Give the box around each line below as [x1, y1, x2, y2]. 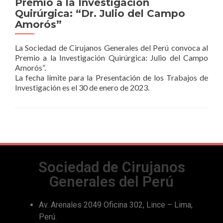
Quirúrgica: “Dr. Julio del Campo [15, 7, 185, 19]
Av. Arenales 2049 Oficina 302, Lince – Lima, [39, 200, 193, 210]
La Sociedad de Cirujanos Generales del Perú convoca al [15, 43, 208, 52]
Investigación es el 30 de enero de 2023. [15, 83, 149, 92]
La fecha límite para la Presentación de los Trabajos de [15, 73, 208, 82]
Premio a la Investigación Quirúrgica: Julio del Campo [15, 53, 208, 62]
